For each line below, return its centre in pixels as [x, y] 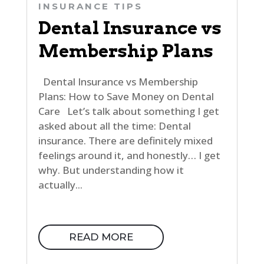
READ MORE [101, 237]
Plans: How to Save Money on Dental [126, 96]
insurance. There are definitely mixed [125, 140]
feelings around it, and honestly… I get [129, 155]
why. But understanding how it [111, 170]
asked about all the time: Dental [114, 126]
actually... [60, 184]
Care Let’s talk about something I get [128, 111]
